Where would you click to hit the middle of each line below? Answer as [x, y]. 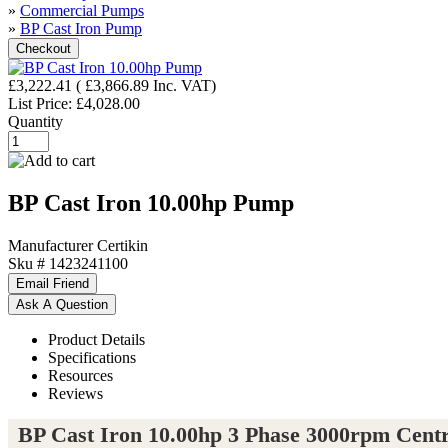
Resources [80, 375]
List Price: [42, 103]
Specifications [92, 357]
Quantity [35, 121]
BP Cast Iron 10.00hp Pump [151, 202]
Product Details [96, 339]
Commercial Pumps [82, 10]
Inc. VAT [182, 85]
